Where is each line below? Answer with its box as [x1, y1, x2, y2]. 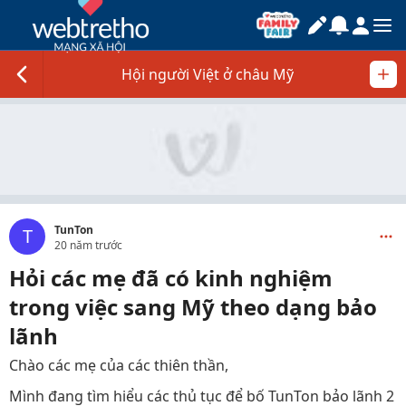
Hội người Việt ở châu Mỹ [121, 64, 294, 84]
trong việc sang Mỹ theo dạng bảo [9, 292, 377, 322]
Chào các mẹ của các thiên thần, [9, 355, 228, 375]
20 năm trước [54, 237, 122, 253]
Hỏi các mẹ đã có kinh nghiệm [9, 263, 333, 293]
